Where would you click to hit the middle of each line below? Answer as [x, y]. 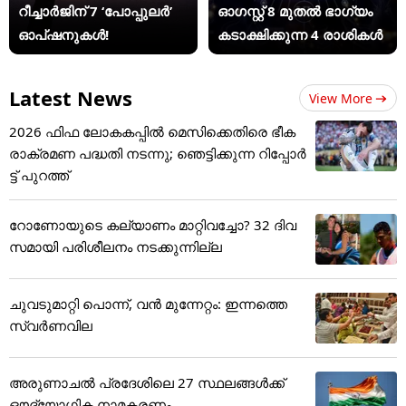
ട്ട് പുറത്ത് [39, 174]
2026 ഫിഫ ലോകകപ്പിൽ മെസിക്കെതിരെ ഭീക [152, 131]
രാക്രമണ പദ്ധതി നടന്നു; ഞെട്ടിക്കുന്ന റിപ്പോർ [158, 153]
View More [341, 98]
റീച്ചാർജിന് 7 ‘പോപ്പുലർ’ [95, 11]
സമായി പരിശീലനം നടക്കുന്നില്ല [116, 246]
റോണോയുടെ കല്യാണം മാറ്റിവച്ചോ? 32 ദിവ [153, 224]
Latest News [71, 97]
